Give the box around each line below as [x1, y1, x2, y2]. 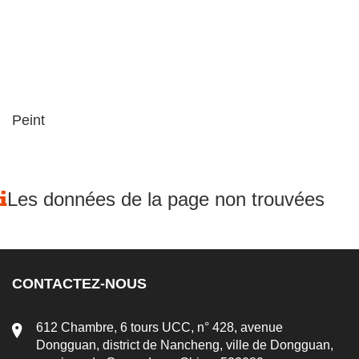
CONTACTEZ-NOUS [12, 275, 147, 292]
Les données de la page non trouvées [7, 188, 325, 210]
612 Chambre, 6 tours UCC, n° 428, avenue [36, 320, 283, 334]
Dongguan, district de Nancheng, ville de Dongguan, [36, 337, 333, 352]
